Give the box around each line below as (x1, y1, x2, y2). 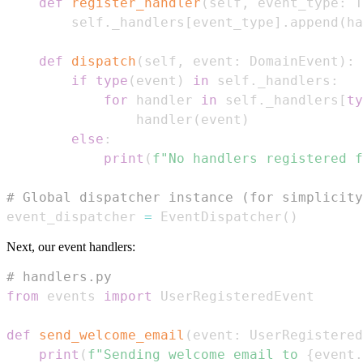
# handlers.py (6, 268, 112, 284)
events (39, 288, 104, 304)
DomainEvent (241, 53, 339, 69)
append (290, 14, 339, 30)
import (104, 288, 152, 304)
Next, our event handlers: (6, 239, 135, 254)
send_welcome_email (39, 327, 185, 343)
